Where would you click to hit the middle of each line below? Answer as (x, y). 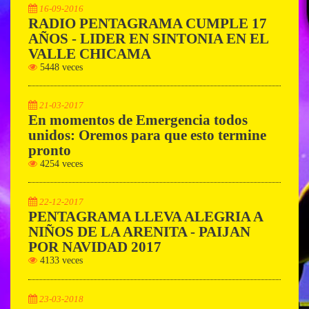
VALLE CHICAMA (90, 53)
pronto (50, 150)
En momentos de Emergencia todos (138, 119)
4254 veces (60, 163)
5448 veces (60, 67)
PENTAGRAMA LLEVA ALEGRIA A (146, 217)
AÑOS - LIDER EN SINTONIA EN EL (148, 38)
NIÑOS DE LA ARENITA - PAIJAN (139, 232)
